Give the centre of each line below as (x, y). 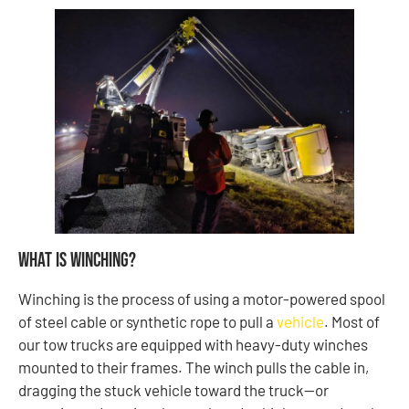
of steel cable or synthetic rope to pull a (147, 321)
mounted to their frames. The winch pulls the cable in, (194, 367)
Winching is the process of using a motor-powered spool (202, 298)
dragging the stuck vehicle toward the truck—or (173, 389)
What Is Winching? (77, 260)
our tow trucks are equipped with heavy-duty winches (193, 344)
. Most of (352, 321)
